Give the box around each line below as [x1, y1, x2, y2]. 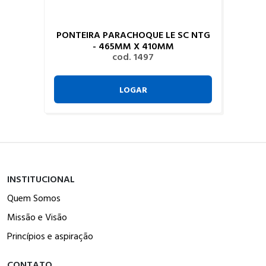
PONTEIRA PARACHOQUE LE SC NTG [56, 27, 210, 42]
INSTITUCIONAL [7, 171, 75, 186]
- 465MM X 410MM [92, 38, 174, 53]
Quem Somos [7, 190, 61, 205]
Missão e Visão [7, 209, 67, 224]
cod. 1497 [112, 49, 154, 64]
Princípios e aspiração [7, 228, 93, 243]
